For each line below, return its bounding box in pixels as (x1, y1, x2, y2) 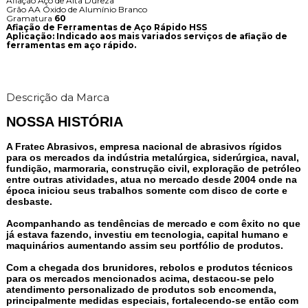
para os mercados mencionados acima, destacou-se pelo (5, 273, 274, 285)
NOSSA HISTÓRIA (5, 114, 123, 130)
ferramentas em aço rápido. (5, 40, 136, 51)
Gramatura (5, 13, 54, 24)
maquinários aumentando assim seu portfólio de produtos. (5, 240, 286, 252)
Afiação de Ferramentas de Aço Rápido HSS (5, 22, 207, 33)
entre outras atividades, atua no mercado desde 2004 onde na (5, 174, 297, 186)
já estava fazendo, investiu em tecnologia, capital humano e (5, 229, 288, 241)
